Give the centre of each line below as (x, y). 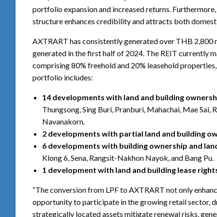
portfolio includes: (63, 77)
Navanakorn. (63, 121)
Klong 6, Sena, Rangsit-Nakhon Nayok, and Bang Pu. (128, 157)
